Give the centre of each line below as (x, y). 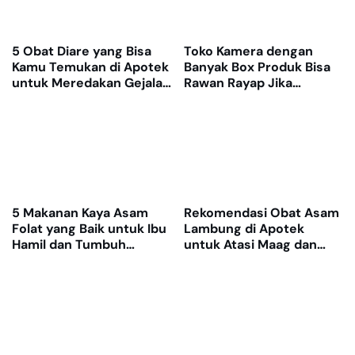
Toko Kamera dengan (248, 52)
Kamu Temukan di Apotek (90, 67)
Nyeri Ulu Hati (225, 260)
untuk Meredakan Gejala (87, 83)
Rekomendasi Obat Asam (261, 212)
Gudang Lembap (234, 99)
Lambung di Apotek (244, 228)
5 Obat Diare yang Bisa (82, 52)
